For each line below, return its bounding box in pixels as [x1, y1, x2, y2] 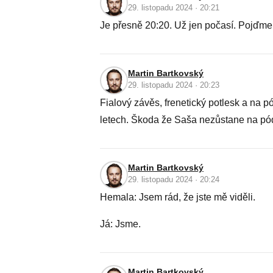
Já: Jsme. [100, 219, 141, 229]
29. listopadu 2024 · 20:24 [128, 175, 219, 184]
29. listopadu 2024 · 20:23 [128, 80, 219, 90]
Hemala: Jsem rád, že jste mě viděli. [100, 192, 255, 202]
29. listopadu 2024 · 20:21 [128, 3, 219, 12]
